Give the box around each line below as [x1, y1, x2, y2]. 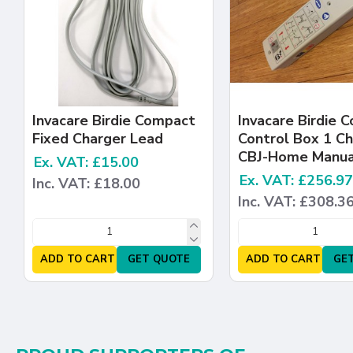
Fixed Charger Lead [32, 128, 163, 148]
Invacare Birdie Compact [32, 110, 195, 130]
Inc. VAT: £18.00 [32, 173, 140, 193]
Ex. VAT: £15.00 [34, 152, 139, 172]
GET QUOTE [128, 251, 191, 266]
